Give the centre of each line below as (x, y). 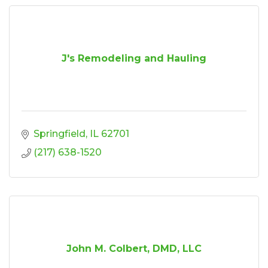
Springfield (60, 133)
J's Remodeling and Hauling (134, 58)
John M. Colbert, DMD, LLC (134, 248)
